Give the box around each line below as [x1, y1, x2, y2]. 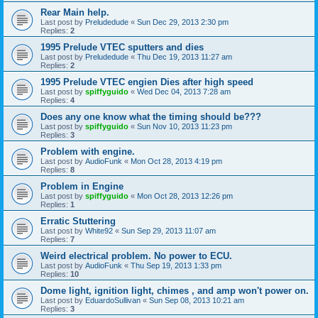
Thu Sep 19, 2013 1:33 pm [131, 261, 221, 270]
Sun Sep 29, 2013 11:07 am [121, 226, 216, 236]
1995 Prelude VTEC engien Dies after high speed [40, 77, 253, 88]
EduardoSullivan [85, 296, 141, 305]
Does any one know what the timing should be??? [40, 111, 261, 123]
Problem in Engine [40, 181, 124, 192]
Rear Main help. [40, 7, 109, 18]
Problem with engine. [40, 146, 135, 158]
